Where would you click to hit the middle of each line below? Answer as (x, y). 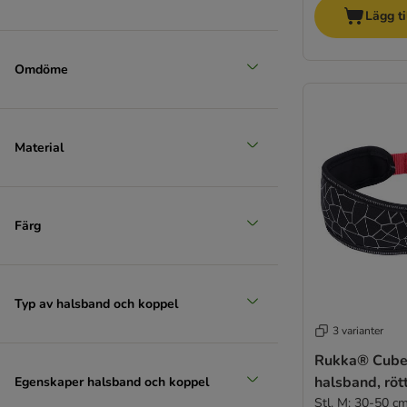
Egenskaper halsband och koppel (112, 382)
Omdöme (41, 69)
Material (39, 147)
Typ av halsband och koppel (96, 303)
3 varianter (358, 331)
